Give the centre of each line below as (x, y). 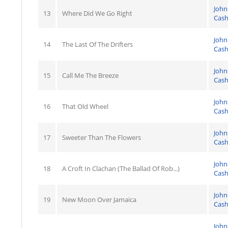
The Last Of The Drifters (97, 44)
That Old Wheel (85, 106)
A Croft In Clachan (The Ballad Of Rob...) (121, 168)
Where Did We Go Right (97, 13)
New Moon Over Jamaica (99, 199)
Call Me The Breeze (90, 75)
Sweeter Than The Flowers (102, 137)
